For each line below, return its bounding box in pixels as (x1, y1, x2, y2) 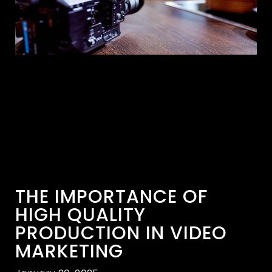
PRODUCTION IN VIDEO (15, 220, 227, 246)
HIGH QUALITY (15, 202, 146, 228)
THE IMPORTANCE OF (15, 184, 208, 210)
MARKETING (15, 239, 123, 265)
